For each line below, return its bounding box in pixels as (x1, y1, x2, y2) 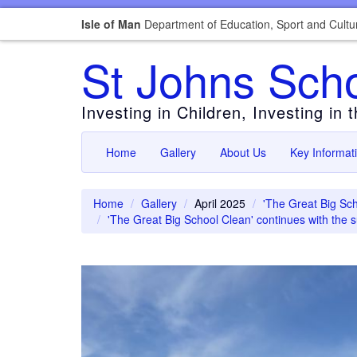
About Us (220, 144, 266, 160)
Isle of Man (81, 16, 141, 32)
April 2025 (194, 195, 245, 211)
